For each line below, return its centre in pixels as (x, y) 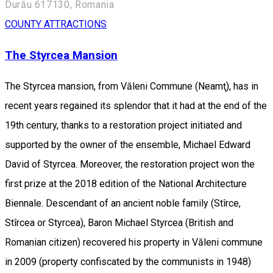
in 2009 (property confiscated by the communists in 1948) (128, 261)
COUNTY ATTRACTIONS (56, 24)
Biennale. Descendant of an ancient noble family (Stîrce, (123, 203)
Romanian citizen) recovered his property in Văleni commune (134, 242)
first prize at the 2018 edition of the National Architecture (126, 183)
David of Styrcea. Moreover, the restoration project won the (130, 164)
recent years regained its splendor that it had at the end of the (136, 105)
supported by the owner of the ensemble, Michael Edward (128, 144)
